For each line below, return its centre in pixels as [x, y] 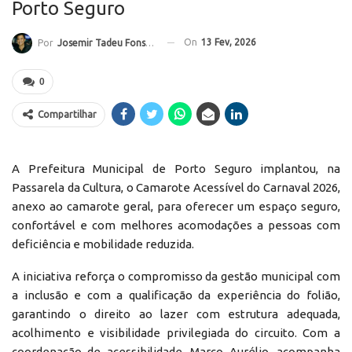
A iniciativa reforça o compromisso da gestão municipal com [176, 276]
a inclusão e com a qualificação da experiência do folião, [176, 295]
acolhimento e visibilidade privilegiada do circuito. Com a [176, 332]
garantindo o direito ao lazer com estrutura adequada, [176, 313]
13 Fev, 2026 [229, 42]
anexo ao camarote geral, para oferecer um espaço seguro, [176, 206]
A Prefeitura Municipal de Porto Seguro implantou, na [176, 168]
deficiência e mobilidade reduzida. [103, 244]
